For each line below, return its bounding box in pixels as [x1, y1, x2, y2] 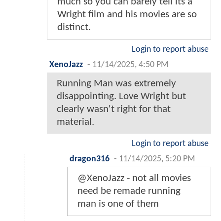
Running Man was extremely [57, 78, 176, 89]
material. [57, 116, 94, 127]
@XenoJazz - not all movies [77, 173, 191, 184]
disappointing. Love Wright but [57, 91, 186, 102]
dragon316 [70, 154, 110, 163]
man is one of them [77, 198, 159, 209]
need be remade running [77, 185, 181, 196]
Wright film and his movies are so [57, 9, 197, 20]
